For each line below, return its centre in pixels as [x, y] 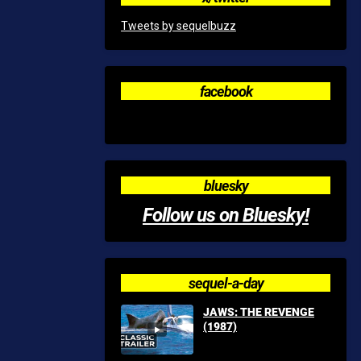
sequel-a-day [226, 283]
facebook [226, 91]
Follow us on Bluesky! [226, 214]
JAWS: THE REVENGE [259, 311]
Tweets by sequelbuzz [178, 26]
